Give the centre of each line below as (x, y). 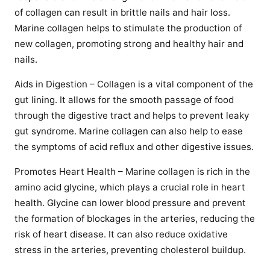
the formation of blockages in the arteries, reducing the (135, 218)
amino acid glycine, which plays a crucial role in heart (130, 187)
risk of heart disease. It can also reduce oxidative (121, 234)
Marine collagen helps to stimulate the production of (128, 28)
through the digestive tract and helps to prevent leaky (132, 115)
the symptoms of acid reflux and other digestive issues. (134, 146)
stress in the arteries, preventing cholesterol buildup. (130, 250)
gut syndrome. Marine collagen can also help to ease (129, 131)
